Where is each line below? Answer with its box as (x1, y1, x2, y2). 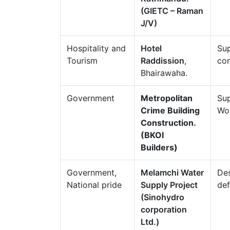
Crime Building (141, 105, 200, 116)
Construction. (141, 118, 196, 128)
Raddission (141, 55, 184, 66)
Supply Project (141, 180, 198, 190)
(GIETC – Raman (141, 6, 203, 16)
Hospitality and (67, 43, 126, 53)
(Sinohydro (141, 192, 184, 202)
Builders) (141, 142, 180, 152)
